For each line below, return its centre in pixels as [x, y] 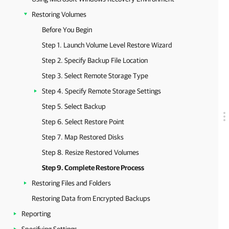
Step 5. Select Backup [74, 106]
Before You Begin [67, 30]
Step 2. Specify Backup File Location [95, 60]
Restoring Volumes [59, 14]
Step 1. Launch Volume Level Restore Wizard [107, 45]
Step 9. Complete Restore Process [93, 168]
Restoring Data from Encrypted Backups [91, 198]
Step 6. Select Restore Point [83, 122]
